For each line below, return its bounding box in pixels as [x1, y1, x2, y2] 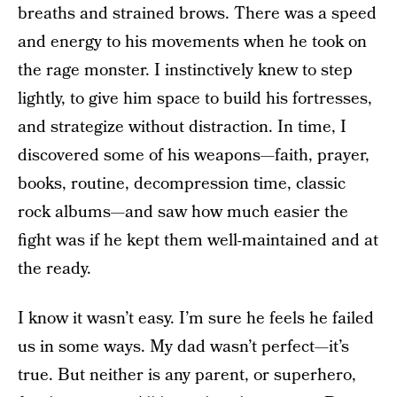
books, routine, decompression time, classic [18, 172, 346, 196]
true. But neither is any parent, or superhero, [18, 363, 356, 387]
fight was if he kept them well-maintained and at [18, 229, 378, 253]
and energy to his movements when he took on [18, 30, 367, 54]
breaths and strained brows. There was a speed [18, 2, 377, 26]
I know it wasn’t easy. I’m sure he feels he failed [18, 307, 374, 331]
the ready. [18, 257, 91, 281]
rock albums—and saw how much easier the [18, 200, 348, 224]
